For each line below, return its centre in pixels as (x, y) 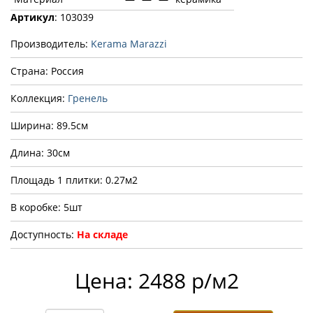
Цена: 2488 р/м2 (156, 280)
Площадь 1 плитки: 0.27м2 (74, 180)
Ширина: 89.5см (49, 125)
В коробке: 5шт (46, 207)
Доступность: (44, 234)
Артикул (32, 17)
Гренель (88, 98)
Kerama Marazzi (129, 43)
